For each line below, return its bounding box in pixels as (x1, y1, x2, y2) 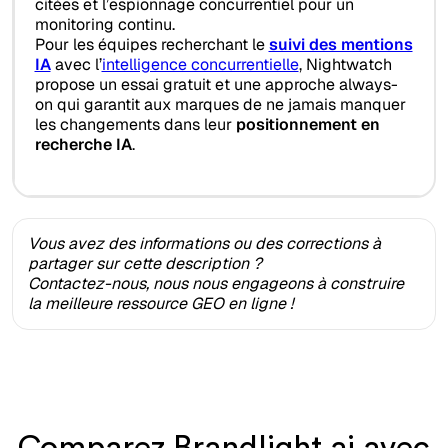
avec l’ (50, 54, 102, 76)
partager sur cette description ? (28, 252, 262, 274)
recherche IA (34, 134, 132, 156)
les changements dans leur (34, 114, 236, 136)
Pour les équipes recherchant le (34, 34, 269, 56)
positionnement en (235, 114, 380, 136)
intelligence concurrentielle (101, 54, 299, 76)
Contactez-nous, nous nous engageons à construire (28, 272, 404, 294)
